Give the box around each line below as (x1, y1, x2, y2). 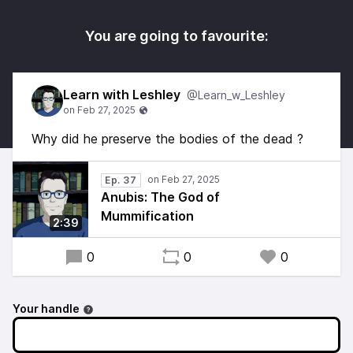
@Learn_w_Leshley (187, 88, 285, 102)
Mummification (101, 208, 194, 224)
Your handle (13, 302, 80, 315)
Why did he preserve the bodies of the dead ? (32, 131, 303, 147)
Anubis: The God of (101, 189, 220, 205)
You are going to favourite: (84, 28, 269, 44)
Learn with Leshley (63, 87, 180, 102)
